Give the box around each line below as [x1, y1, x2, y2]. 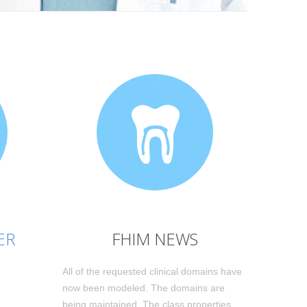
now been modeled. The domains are [62, 282, 225, 293]
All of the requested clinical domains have [62, 266, 242, 277]
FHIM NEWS [112, 228, 198, 250]
